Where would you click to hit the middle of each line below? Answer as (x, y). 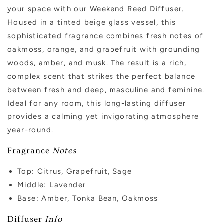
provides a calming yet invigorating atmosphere (103, 117)
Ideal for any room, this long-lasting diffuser (97, 103)
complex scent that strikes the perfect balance (102, 76)
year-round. (31, 130)
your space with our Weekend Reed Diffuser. (96, 9)
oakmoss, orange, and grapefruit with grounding (104, 50)
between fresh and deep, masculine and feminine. (106, 90)
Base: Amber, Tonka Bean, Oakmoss (88, 198)
